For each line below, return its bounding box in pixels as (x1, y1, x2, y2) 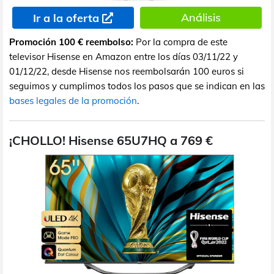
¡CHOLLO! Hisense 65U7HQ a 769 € (9, 132, 213, 148)
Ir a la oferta (32, 10, 99, 25)
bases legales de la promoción (9, 94, 137, 106)
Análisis (180, 10, 221, 24)
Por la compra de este (133, 35, 228, 48)
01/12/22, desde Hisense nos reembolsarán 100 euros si (9, 65, 244, 77)
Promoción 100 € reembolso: (9, 35, 133, 48)
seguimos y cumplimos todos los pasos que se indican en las (9, 80, 265, 92)
